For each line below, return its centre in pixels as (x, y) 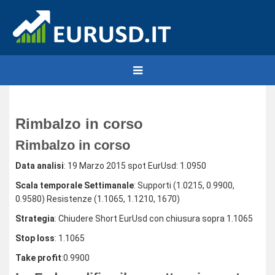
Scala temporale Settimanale (75, 185)
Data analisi (40, 166)
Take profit (38, 258)
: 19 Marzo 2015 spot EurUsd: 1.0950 (135, 166)
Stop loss (35, 238)
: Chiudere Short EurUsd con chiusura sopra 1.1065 (154, 219)
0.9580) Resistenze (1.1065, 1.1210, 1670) (98, 199)
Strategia (35, 219)
